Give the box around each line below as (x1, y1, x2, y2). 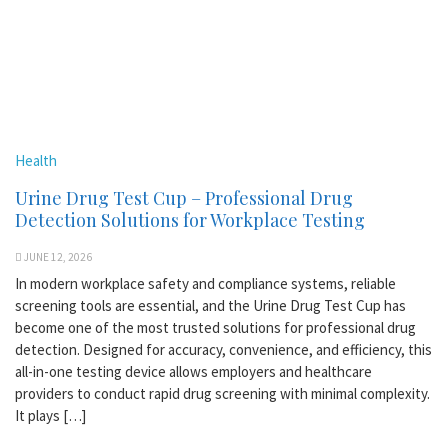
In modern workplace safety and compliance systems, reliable (15, 273, 396, 293)
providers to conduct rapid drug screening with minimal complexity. (15, 383, 430, 403)
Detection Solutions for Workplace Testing (15, 207, 365, 232)
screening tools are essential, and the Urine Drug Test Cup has (15, 295, 406, 315)
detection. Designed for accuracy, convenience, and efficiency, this (15, 339, 432, 359)
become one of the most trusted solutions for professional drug (15, 317, 416, 337)
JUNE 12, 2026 (24, 249, 92, 264)
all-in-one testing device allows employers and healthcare (15, 361, 372, 381)
